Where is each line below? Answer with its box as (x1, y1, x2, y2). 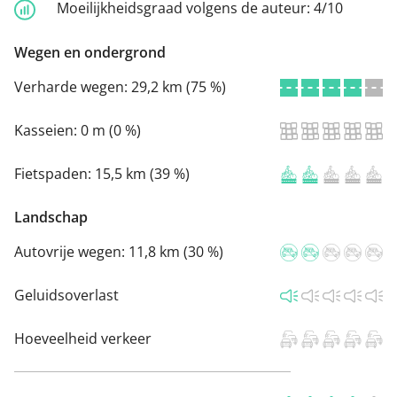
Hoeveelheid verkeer (14, 328, 152, 348)
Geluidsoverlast (14, 284, 119, 305)
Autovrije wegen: (14, 241, 128, 261)
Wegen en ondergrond (14, 42, 166, 62)
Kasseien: (14, 120, 81, 140)
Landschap (14, 206, 88, 227)
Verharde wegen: (14, 76, 131, 97)
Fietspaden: (14, 163, 95, 183)
